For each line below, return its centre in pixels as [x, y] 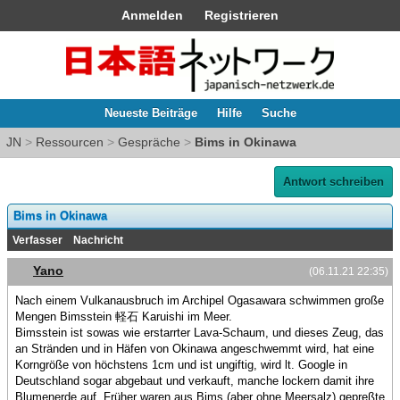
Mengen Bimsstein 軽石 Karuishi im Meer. [124, 317]
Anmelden [152, 15]
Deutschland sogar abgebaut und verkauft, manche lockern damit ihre [195, 381]
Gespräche [149, 142]
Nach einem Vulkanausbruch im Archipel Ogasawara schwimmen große [200, 301]
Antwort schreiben [333, 182]
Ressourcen [70, 142]
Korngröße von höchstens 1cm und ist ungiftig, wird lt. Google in [181, 365]
